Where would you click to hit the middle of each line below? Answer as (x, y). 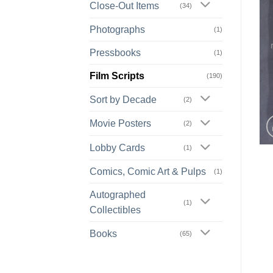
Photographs (117, 29)
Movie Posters (120, 124)
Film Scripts (117, 76)
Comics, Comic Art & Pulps (148, 172)
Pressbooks (115, 52)
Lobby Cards (117, 148)
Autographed (118, 195)
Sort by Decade (123, 99)
